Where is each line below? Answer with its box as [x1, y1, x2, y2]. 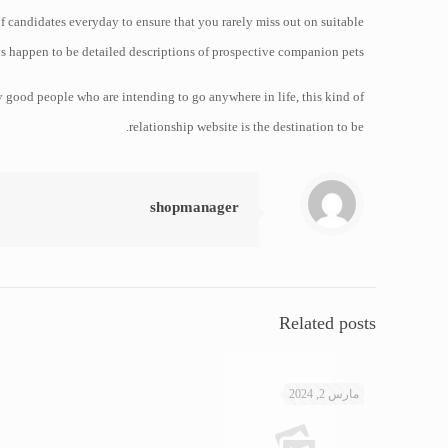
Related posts [279, 313, 376, 333]
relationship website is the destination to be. [129, 119, 364, 134]
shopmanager [150, 199, 239, 215]
